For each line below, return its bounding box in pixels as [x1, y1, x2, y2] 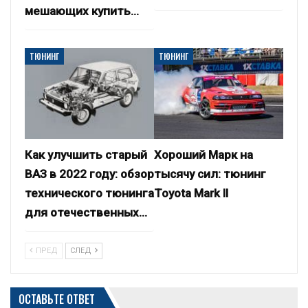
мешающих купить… [25, 4, 139, 19]
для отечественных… [25, 205, 147, 219]
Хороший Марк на [154, 147, 253, 162]
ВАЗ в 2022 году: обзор [25, 166, 154, 181]
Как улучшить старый [25, 147, 147, 162]
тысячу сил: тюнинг [154, 166, 266, 181]
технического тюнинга [25, 186, 154, 200]
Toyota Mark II [154, 186, 228, 200]
